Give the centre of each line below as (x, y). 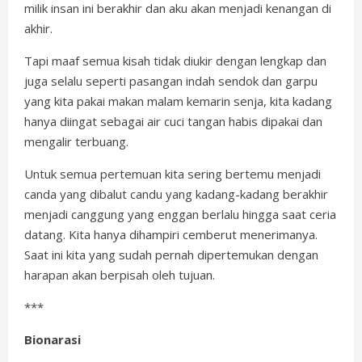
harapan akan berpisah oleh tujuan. (120, 275)
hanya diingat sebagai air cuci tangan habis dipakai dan (173, 122)
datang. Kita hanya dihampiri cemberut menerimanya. (171, 235)
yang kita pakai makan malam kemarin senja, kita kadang (178, 101)
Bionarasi (53, 340)
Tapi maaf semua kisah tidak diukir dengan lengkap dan (175, 61)
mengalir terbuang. (76, 142)
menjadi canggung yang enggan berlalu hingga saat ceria (180, 215)
